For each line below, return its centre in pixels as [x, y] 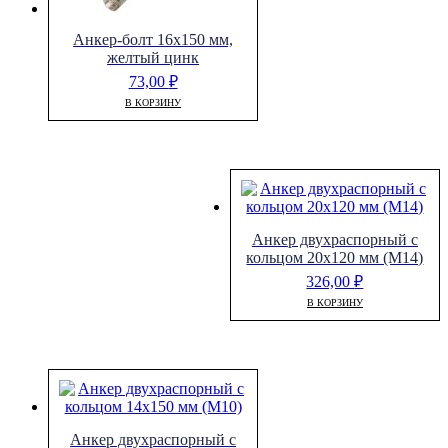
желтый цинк [153, 58]
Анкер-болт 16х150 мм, [153, 40]
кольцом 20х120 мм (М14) [335, 258]
